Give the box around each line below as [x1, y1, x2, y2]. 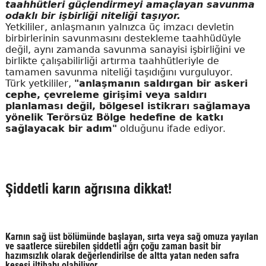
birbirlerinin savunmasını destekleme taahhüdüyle [5, 32, 241, 44]
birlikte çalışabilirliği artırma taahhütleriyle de [5, 55, 219, 66]
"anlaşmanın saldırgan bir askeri [74, 77, 248, 89]
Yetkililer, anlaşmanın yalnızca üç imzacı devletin [5, 21, 234, 33]
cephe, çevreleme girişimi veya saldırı [5, 88, 207, 100]
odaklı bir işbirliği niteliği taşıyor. [5, 9, 180, 21]
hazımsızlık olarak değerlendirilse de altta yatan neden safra [5, 249, 239, 261]
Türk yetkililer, [5, 77, 74, 89]
